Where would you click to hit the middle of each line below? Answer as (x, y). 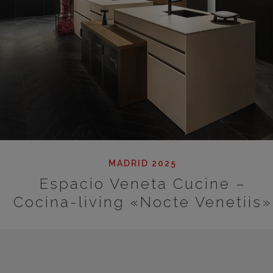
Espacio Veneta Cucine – (143, 184)
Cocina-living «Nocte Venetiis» (143, 202)
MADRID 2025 (143, 163)
